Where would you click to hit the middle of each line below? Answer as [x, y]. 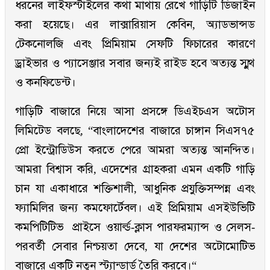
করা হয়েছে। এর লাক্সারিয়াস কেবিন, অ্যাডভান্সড [135, 25]
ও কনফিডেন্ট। [46, 83]
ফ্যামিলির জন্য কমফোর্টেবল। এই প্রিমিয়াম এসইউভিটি [135, 208]
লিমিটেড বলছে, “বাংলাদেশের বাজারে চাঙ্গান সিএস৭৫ [135, 131]
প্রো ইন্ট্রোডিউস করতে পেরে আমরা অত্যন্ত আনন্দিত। [135, 150]
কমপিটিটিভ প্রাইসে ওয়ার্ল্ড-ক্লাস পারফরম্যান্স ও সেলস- [135, 227]
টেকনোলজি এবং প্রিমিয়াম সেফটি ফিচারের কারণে [135, 44]
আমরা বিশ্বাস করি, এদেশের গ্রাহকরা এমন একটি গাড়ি [135, 169]
